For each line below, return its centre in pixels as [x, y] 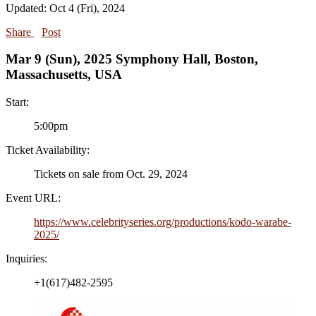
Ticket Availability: [48, 150]
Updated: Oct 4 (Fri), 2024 [65, 8]
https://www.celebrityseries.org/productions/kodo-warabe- [163, 222]
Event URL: [33, 198]
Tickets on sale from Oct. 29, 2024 [111, 174]
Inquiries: [26, 259]
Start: [17, 102]
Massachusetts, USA [64, 75]
